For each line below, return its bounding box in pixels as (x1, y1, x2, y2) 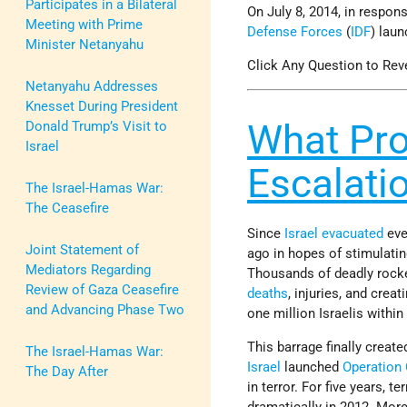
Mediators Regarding (25, 261, 151, 278)
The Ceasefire (25, 199, 109, 216)
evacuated (322, 224, 384, 242)
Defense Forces (247, 24, 343, 41)
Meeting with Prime (25, 15, 143, 33)
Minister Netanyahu (25, 35, 144, 53)
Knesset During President (25, 97, 178, 114)
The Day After (25, 362, 108, 380)
